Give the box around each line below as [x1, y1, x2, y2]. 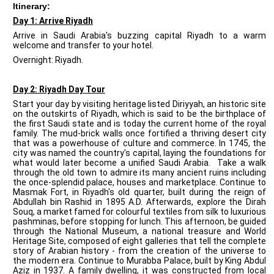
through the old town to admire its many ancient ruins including [13, 168, 266, 177]
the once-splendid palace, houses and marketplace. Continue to [13, 177, 266, 187]
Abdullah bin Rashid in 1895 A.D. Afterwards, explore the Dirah [13, 197, 266, 207]
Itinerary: [13, 1, 50, 11]
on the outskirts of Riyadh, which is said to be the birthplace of [13, 109, 266, 119]
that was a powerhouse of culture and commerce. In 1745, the [13, 138, 266, 148]
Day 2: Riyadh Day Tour [13, 84, 105, 94]
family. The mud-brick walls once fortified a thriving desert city [13, 128, 266, 138]
